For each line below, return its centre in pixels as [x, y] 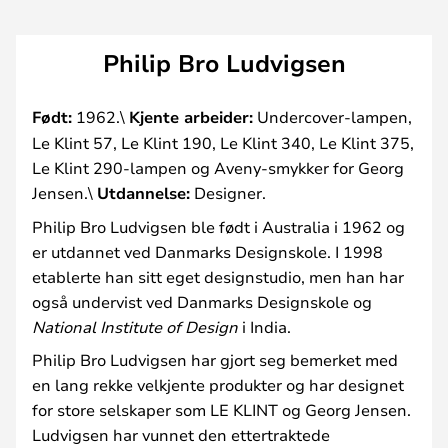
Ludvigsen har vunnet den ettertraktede [181, 434]
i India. [264, 326]
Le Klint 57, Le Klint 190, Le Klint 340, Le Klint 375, [223, 142]
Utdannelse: [143, 192]
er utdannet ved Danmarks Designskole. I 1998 [207, 251]
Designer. [228, 192]
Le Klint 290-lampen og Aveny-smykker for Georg [218, 167]
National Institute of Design [135, 326]
